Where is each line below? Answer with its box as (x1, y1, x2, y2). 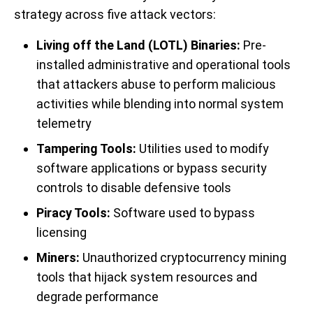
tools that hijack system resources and (36, 269, 257, 284)
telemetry (36, 115, 92, 131)
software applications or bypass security (36, 160, 267, 175)
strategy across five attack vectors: (14, 6, 216, 22)
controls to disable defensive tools (36, 180, 231, 195)
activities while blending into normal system (36, 96, 284, 111)
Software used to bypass (110, 205, 255, 220)
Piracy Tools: (36, 205, 110, 220)
